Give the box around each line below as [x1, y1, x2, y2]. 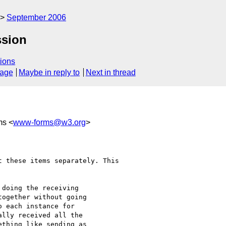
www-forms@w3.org [13, 118, 86, 127]
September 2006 [7, 13, 66, 22]
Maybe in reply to [19, 68, 80, 77]
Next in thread [85, 68, 136, 77]
